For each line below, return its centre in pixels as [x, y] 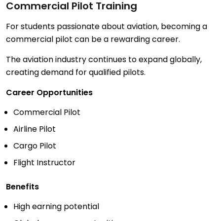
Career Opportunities [49, 93]
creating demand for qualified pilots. [76, 73]
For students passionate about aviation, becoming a [107, 27]
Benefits [22, 187]
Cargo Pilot [35, 146]
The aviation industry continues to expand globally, [104, 60]
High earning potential [56, 207]
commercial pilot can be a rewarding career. [93, 39]
